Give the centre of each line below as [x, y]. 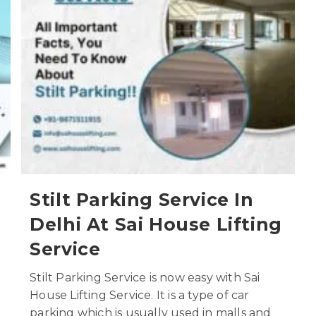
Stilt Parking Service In [142, 199]
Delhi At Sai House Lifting [156, 224]
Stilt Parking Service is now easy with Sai [145, 277]
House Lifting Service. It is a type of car [140, 295]
